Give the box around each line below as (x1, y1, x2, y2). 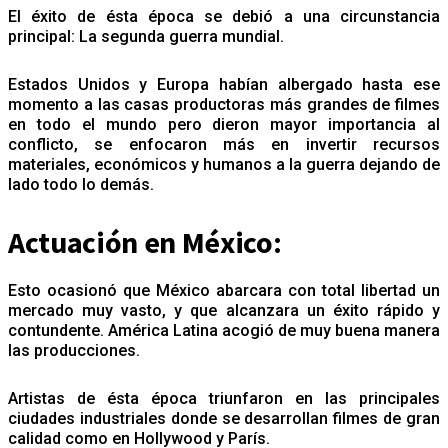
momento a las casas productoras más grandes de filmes (8, 94, 440, 114)
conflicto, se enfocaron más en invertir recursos (8, 134, 440, 154)
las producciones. (8, 340, 144, 360)
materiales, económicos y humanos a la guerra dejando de (8, 154, 440, 174)
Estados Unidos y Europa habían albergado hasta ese (8, 74, 440, 94)
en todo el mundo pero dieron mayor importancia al (8, 114, 440, 134)
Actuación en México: (8, 222, 282, 261)
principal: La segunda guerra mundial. (8, 26, 284, 46)
